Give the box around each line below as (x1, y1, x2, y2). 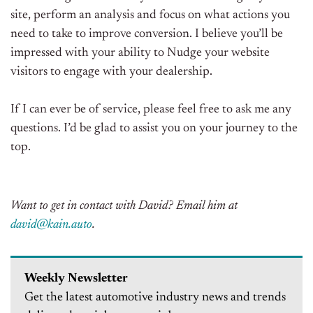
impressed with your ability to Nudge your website (10, 47, 270, 60)
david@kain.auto (10, 219, 92, 232)
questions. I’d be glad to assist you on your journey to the (10, 122, 298, 136)
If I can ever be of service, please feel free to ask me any (10, 103, 291, 117)
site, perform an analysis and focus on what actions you (10, 9, 290, 22)
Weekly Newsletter (24, 272, 128, 286)
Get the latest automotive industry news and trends (24, 291, 286, 305)
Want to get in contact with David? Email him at (10, 200, 238, 213)
